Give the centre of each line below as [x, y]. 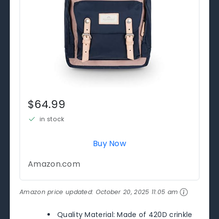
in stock [52, 119]
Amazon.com [54, 164]
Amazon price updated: [58, 192]
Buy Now [109, 143]
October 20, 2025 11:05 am [137, 192]
